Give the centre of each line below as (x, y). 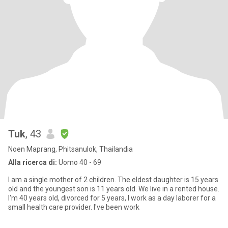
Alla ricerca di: (33, 162)
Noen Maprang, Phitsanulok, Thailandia (70, 149)
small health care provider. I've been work (74, 207)
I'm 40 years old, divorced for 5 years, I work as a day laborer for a (112, 198)
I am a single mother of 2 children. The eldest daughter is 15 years (113, 180)
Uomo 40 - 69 (79, 162)
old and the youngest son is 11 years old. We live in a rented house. (114, 189)
